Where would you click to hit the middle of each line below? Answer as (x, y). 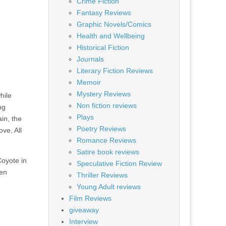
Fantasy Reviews (104, 13)
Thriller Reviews (102, 175)
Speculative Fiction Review (119, 163)
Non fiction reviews (107, 105)
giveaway (84, 210)
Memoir (89, 82)
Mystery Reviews (104, 94)
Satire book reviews (108, 152)
